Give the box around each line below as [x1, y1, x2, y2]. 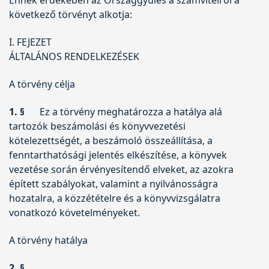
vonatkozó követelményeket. [9, 205, 140, 219]
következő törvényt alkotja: [9, 7, 132, 21]
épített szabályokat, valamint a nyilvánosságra [9, 177, 218, 190]
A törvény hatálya [9, 233, 88, 247]
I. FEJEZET [9, 35, 52, 49]
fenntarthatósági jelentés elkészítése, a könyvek [9, 148, 227, 162]
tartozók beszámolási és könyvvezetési [9, 119, 186, 133]
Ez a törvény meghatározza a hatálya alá [39, 104, 222, 118]
